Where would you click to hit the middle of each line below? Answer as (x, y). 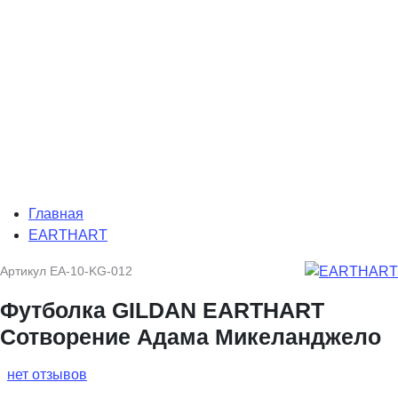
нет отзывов (47, 374)
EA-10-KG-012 (91, 271)
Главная (56, 214)
